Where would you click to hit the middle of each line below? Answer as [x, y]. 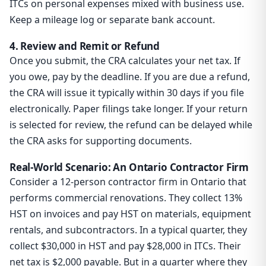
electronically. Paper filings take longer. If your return [129, 109]
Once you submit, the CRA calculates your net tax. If [125, 61]
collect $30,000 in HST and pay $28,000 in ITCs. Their [125, 246]
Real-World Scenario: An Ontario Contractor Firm [129, 167]
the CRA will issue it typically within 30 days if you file [127, 93]
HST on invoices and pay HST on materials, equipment [130, 214]
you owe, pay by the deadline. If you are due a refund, [130, 77]
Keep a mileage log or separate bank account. [112, 20]
